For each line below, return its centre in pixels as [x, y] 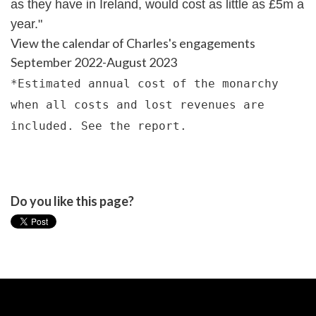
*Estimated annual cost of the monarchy [145, 84]
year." [26, 24]
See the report [130, 126]
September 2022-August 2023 [94, 62]
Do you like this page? [72, 201]
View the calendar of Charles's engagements [133, 43]
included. [46, 126]
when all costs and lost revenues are [138, 105]
